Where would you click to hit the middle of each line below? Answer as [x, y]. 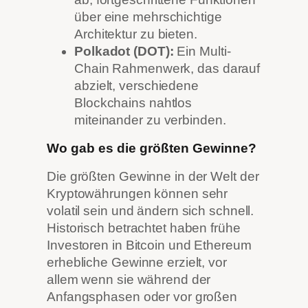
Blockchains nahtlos [133, 103]
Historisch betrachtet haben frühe [144, 228]
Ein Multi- [202, 52]
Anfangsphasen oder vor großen [142, 297]
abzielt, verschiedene [136, 86]
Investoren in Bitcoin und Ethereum [149, 245]
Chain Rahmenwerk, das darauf [167, 69]
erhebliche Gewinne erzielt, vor [137, 263]
